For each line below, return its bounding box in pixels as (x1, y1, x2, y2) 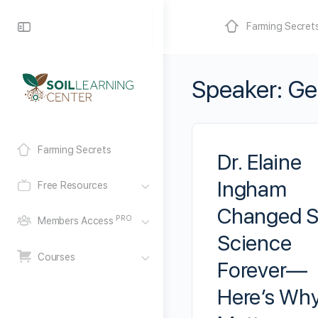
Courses (38, 251, 75, 263)
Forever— (217, 257, 308, 283)
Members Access (38, 215, 116, 227)
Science (217, 230, 292, 256)
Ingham (217, 176, 287, 202)
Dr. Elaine (217, 149, 302, 175)
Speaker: (192, 75, 288, 104)
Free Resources (38, 180, 108, 192)
